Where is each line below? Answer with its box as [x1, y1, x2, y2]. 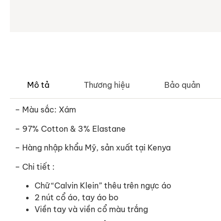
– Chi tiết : [15, 161, 55, 172]
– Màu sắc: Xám [15, 105, 76, 115]
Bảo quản [164, 80, 200, 90]
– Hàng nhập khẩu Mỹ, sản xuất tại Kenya [15, 143, 171, 153]
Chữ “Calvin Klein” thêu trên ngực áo [35, 180, 171, 190]
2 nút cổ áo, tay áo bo [35, 192, 118, 202]
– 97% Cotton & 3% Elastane [15, 123, 126, 134]
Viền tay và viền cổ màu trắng [35, 204, 148, 214]
